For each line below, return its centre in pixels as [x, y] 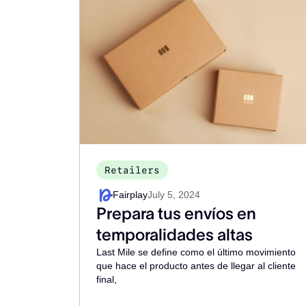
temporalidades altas [175, 235]
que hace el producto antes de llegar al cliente [196, 266]
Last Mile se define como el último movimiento [196, 252]
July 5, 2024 [174, 195]
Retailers [132, 170]
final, [107, 279]
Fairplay [130, 195]
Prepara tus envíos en [176, 213]
